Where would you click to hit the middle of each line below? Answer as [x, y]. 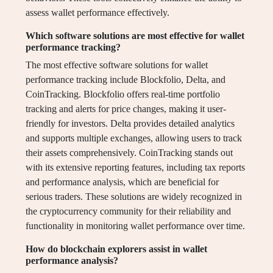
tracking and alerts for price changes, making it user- [126, 109]
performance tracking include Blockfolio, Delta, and [126, 80]
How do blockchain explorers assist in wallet [116, 249]
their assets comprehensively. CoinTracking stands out [129, 153]
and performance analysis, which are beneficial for [122, 182]
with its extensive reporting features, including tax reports [135, 168]
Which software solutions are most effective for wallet [135, 36]
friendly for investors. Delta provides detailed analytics [130, 124]
